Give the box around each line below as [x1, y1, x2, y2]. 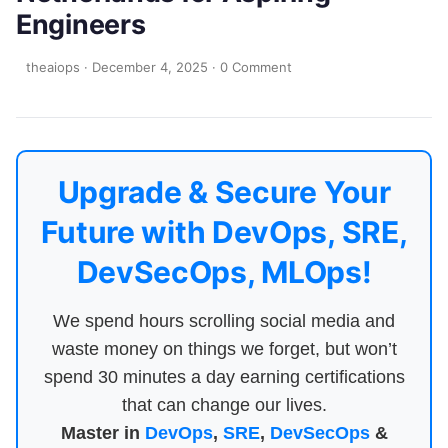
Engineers [16, 8, 146, 40]
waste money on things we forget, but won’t [51, 339, 397, 359]
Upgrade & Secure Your [57, 174, 391, 210]
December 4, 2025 [92, 59, 208, 75]
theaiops [26, 59, 80, 75]
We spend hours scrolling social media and [53, 311, 395, 331]
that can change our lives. [121, 395, 327, 415]
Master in [60, 423, 145, 443]
